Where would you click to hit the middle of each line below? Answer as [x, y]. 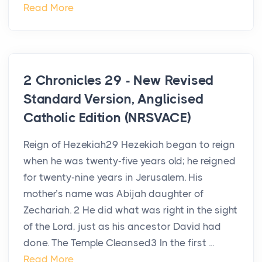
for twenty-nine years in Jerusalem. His [113, 177]
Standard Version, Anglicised [113, 99]
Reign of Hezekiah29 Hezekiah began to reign [129, 145]
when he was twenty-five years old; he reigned [130, 161]
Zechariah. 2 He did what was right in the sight [130, 210]
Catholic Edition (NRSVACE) [107, 118]
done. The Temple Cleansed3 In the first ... [119, 243]
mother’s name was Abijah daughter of [113, 194]
